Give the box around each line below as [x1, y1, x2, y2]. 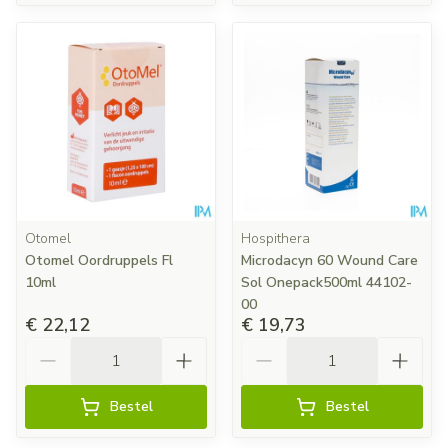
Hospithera [241, 229, 310, 248]
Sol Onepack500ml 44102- [241, 273, 412, 292]
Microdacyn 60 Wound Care [241, 251, 418, 270]
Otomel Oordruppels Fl [25, 251, 173, 270]
